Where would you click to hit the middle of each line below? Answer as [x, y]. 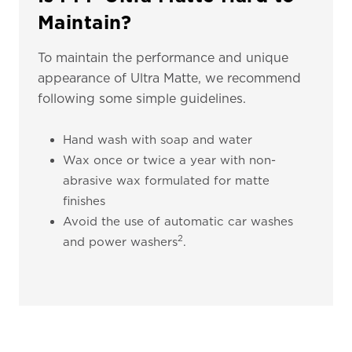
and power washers [120, 242]
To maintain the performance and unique [163, 58]
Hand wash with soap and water [159, 140]
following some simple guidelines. [142, 99]
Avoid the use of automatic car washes [178, 222]
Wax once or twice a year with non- [169, 160]
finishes [86, 201]
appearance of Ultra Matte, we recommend [169, 78]
